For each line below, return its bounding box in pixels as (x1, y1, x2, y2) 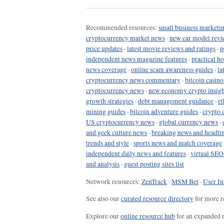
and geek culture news (86, 128, 147, 137)
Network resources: (86, 176, 141, 186)
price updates (86, 44, 122, 53)
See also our (86, 194, 121, 203)
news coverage (86, 65, 126, 74)
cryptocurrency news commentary (86, 75, 180, 85)
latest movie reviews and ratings (127, 44, 215, 53)
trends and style (86, 138, 129, 148)
